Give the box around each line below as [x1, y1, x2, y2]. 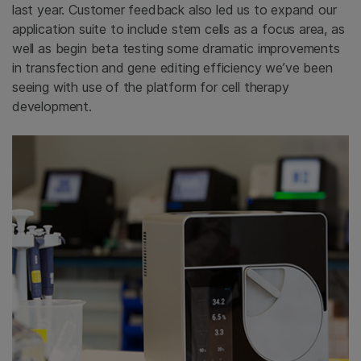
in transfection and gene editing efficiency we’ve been [12, 60, 333, 77]
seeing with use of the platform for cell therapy [12, 79, 289, 96]
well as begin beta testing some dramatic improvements [12, 40, 340, 57]
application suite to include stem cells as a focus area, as [12, 21, 345, 38]
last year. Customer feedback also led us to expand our [12, 2, 337, 19]
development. [12, 98, 92, 115]
